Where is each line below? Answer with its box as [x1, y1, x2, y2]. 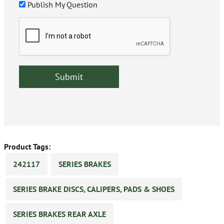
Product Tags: [4, 141, 50, 152]
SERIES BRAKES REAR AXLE [13, 209, 106, 219]
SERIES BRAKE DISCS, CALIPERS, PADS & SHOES [13, 184, 174, 194]
